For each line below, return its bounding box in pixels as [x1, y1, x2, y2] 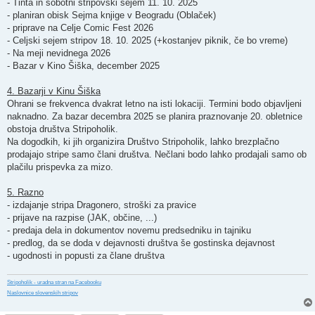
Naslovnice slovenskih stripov [7, 290, 78, 297]
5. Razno [7, 186, 44, 198]
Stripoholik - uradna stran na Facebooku [7, 279, 101, 286]
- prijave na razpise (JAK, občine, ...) [7, 212, 157, 223]
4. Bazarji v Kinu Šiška [7, 85, 101, 96]
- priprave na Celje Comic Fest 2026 [7, 22, 153, 33]
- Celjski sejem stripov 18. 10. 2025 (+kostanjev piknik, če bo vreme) [7, 34, 288, 46]
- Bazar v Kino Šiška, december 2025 [7, 60, 160, 71]
